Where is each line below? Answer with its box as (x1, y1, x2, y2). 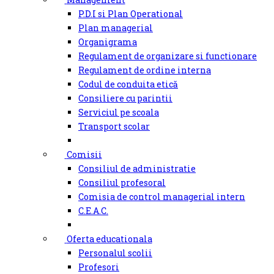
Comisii (66, 149, 102, 161)
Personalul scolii (78, 247, 152, 259)
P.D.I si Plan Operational (78, 8, 183, 20)
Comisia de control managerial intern (78, 191, 245, 203)
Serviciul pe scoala (78, 106, 159, 119)
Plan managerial (78, 22, 153, 34)
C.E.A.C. (78, 205, 108, 217)
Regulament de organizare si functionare (78, 50, 257, 62)
